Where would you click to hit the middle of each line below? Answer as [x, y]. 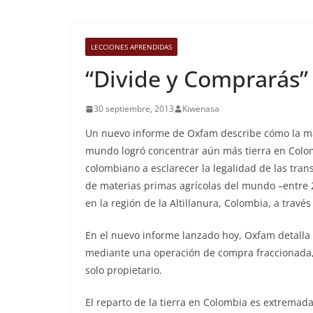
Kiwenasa [201, 109]
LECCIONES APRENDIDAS [131, 47]
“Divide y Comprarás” [197, 79]
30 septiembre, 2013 [134, 109]
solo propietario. [124, 270]
